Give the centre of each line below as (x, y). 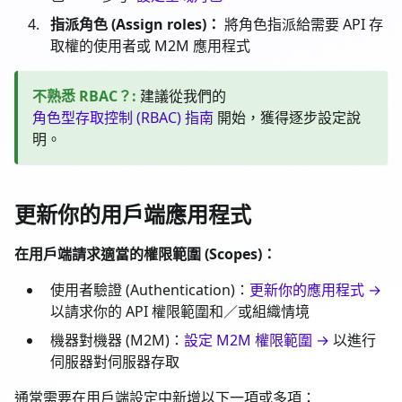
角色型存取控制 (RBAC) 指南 (123, 117)
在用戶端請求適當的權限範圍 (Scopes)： (145, 253)
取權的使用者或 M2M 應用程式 (150, 45)
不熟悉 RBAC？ (82, 96)
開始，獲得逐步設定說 (287, 117)
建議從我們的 (183, 96)
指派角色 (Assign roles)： (135, 24)
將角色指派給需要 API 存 (302, 24)
